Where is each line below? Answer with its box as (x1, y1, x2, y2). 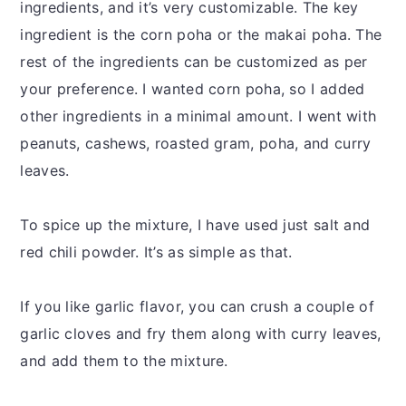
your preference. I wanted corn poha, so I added (20, 80, 365, 99)
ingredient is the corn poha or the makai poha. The (20, 25, 382, 44)
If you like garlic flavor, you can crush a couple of (20, 297, 374, 316)
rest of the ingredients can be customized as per (20, 53, 368, 72)
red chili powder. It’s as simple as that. (20, 243, 293, 262)
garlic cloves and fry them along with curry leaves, (20, 324, 382, 343)
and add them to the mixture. (20, 352, 228, 371)
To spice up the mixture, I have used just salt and (20, 216, 371, 235)
